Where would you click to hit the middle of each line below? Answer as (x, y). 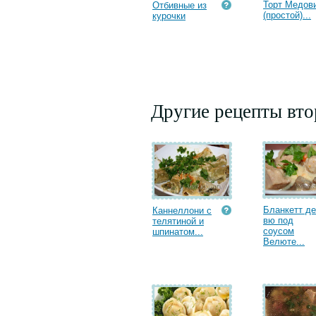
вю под (278, 220)
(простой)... (287, 15)
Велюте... (284, 242)
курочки (169, 16)
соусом (279, 231)
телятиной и (178, 221)
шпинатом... (178, 232)
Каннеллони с (182, 211)
